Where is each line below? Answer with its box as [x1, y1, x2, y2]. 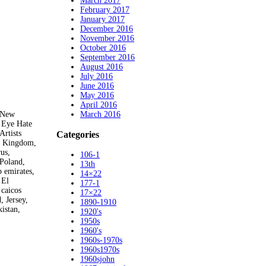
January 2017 [80, 14, 125, 24]
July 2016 [80, 71, 113, 81]
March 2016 [80, 109, 121, 119]
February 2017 [80, 5, 129, 14]
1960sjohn [80, 255, 115, 264]
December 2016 [80, 24, 133, 33]
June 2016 [80, 81, 114, 90]
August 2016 [80, 62, 123, 71]
